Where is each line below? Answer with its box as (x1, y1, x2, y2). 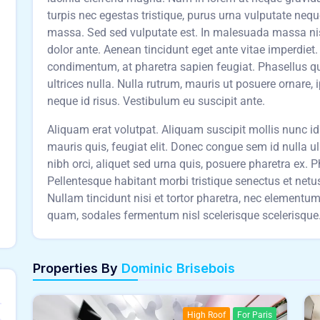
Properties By (33, 261, 121, 276)
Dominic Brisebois (121, 261, 235, 276)
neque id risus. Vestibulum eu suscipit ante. (47, 94, 265, 108)
